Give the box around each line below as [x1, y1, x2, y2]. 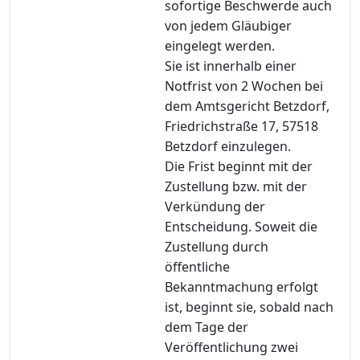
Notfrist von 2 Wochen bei [165, 76, 323, 95]
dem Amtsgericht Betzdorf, [165, 96, 329, 115]
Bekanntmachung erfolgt [165, 277, 318, 296]
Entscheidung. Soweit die [165, 217, 317, 235]
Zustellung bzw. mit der [165, 177, 307, 195]
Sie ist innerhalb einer [165, 56, 297, 75]
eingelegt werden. [165, 36, 275, 55]
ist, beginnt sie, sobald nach [165, 297, 333, 316]
